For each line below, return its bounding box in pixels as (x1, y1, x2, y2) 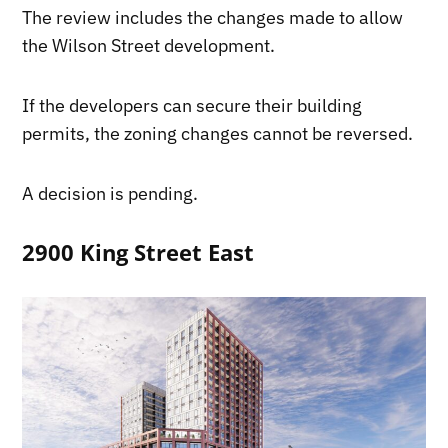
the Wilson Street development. (22, 33, 276, 57)
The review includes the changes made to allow (22, 5, 404, 29)
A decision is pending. (22, 181, 199, 205)
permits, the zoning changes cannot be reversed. (22, 121, 414, 145)
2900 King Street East (22, 237, 255, 267)
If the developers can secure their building (22, 93, 363, 117)
